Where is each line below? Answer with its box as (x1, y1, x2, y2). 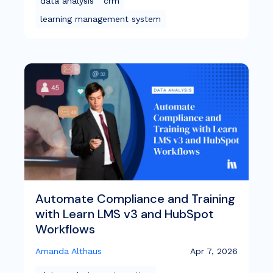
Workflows (35, 221, 95, 238)
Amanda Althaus (35, 246, 102, 257)
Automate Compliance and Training (35, 191, 235, 207)
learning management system (40, 13, 161, 24)
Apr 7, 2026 (190, 246, 238, 257)
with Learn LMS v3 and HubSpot (35, 206, 214, 222)
